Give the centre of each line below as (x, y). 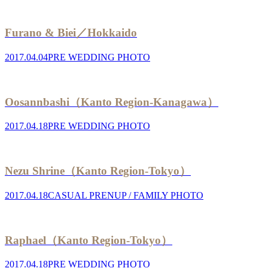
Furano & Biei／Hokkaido (71, 33)
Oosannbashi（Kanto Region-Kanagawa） (112, 102)
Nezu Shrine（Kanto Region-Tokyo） (98, 171)
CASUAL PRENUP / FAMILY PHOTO (126, 195)
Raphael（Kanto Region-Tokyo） (89, 240)
